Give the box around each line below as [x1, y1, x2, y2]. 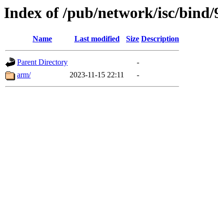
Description [141, 35, 179, 43]
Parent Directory [17, 58, 68, 67]
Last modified [74, 35, 120, 43]
